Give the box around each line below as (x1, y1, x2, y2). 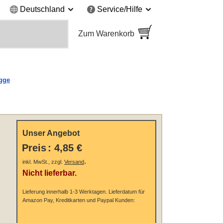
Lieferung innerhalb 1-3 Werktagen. (22, 189, 107, 195)
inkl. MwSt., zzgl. (22, 159, 64, 165)
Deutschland (20, 5, 65, 14)
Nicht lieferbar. (22, 169, 77, 178)
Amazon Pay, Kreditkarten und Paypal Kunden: (22, 197, 135, 204)
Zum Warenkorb (78, 29, 134, 38)
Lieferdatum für (107, 189, 145, 195)
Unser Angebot (22, 129, 80, 138)
